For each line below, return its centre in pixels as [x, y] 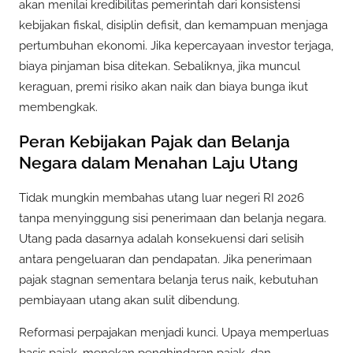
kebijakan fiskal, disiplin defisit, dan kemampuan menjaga [173, 25]
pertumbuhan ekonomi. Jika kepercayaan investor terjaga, [176, 45]
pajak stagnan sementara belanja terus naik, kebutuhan [169, 279]
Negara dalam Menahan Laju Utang [158, 163]
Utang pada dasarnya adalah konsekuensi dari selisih [162, 238]
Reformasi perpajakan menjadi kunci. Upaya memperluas [174, 332]
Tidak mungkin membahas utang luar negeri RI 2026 [162, 197]
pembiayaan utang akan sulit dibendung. [129, 300]
